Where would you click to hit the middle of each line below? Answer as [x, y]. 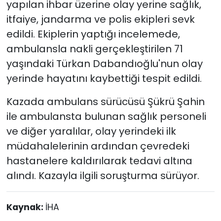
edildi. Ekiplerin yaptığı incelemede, [93, 34]
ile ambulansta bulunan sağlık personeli [106, 116]
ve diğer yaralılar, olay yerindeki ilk [91, 131]
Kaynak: [26, 207]
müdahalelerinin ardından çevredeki [98, 146]
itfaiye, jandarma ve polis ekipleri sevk [100, 19]
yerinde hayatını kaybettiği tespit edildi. [104, 78]
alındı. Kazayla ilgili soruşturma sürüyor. [103, 175]
